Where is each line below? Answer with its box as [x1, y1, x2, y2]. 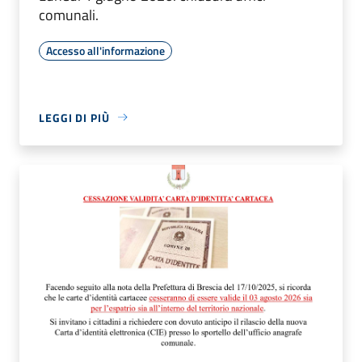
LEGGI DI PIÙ [39, 108, 110, 126]
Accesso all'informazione [46, 41, 165, 59]
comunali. [39, 3, 99, 26]
